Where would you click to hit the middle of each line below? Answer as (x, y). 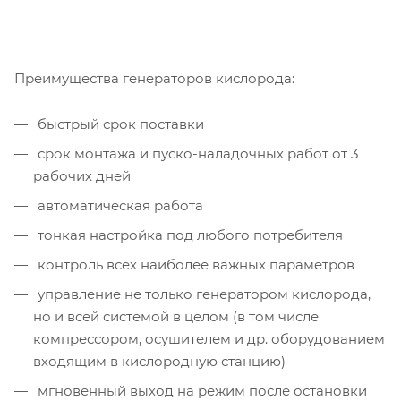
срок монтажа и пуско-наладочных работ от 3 (196, 153)
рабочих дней (82, 175)
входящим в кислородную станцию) (159, 361)
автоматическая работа (119, 205)
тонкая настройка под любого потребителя (188, 235)
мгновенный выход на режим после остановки (200, 390)
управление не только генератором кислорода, (202, 294)
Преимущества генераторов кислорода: (154, 78)
